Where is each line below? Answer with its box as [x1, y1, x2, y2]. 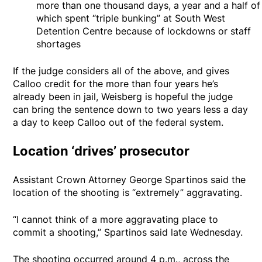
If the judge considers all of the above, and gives [13, 64, 230, 77]
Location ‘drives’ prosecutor [13, 143, 190, 158]
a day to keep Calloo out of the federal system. [13, 116, 224, 128]
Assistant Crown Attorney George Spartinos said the [13, 173, 246, 185]
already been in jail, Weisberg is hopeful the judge [13, 90, 233, 102]
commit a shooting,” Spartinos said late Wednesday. [13, 226, 243, 238]
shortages [36, 37, 81, 50]
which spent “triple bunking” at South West [36, 12, 226, 24]
